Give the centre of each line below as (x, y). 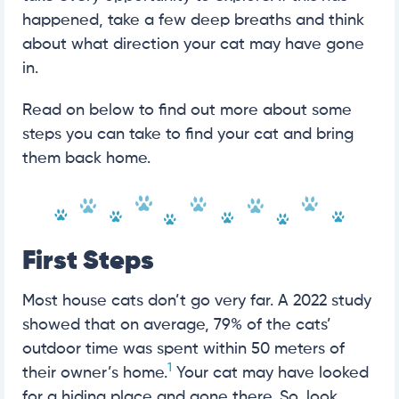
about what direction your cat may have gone (193, 44)
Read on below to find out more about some (187, 110)
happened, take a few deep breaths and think (193, 20)
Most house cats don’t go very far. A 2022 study (197, 301)
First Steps (88, 262)
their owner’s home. (95, 374)
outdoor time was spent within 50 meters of (183, 350)
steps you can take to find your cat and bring (188, 134)
